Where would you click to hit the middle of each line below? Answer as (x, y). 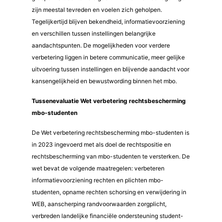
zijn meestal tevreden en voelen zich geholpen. (97, 10)
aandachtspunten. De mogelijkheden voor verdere (101, 45)
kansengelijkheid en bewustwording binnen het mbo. (104, 81)
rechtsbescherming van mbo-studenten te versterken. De (111, 156)
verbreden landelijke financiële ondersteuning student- (108, 216)
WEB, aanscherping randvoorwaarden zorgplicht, (99, 204)
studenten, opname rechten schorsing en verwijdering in (109, 192)
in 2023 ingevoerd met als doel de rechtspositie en (101, 144)
